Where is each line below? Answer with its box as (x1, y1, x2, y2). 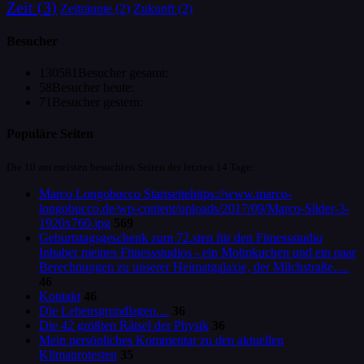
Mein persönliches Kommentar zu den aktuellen (39, 332, 284, 347)
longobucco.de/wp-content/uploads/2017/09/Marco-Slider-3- (39, 201, 349, 215)
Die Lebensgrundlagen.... (39, 303, 169, 318)
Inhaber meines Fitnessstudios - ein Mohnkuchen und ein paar (39, 245, 356, 259)
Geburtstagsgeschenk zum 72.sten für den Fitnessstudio (39, 230, 323, 245)
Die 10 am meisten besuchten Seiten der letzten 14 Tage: (6, 160, 254, 173)
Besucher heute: (52, 80, 134, 95)
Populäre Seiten (6, 127, 93, 141)
